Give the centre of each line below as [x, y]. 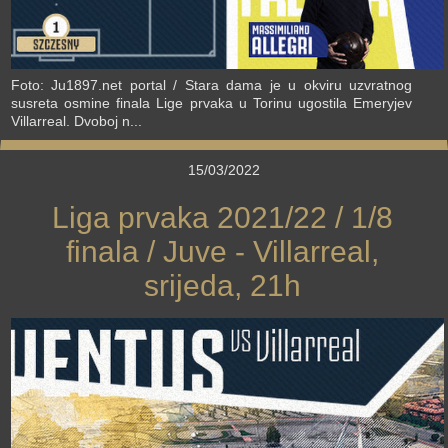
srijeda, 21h [223, 286]
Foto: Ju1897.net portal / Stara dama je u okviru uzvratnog [211, 85]
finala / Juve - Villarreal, [223, 252]
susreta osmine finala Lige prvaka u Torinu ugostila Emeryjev [211, 103]
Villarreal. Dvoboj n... [76, 121]
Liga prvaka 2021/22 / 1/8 [223, 218]
